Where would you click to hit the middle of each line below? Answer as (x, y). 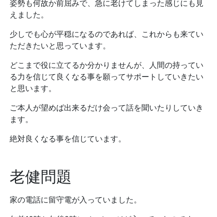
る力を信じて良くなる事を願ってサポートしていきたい (107, 77)
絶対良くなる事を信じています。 (68, 139)
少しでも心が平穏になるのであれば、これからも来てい (107, 34)
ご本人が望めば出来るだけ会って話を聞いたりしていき (107, 108)
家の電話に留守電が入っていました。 (76, 200)
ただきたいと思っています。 (60, 46)
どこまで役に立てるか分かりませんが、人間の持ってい (107, 65)
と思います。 (33, 88)
